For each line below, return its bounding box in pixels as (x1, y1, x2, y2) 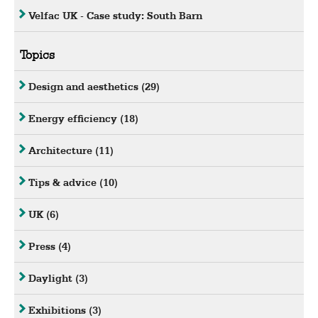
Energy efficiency (28, 112, 120, 126)
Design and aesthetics (28, 80, 141, 94)
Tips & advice (28, 176, 99, 190)
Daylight (28, 272, 75, 285)
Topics (20, 47, 55, 62)
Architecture (28, 144, 95, 158)
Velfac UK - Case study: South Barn (28, 9, 202, 23)
